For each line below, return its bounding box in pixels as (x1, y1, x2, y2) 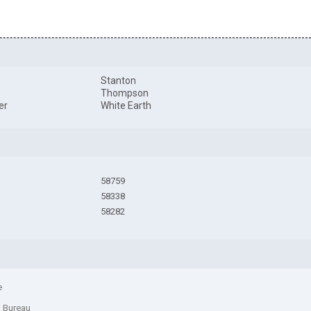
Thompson (101, 87, 149, 99)
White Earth (101, 100, 152, 112)
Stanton (101, 75, 137, 87)
